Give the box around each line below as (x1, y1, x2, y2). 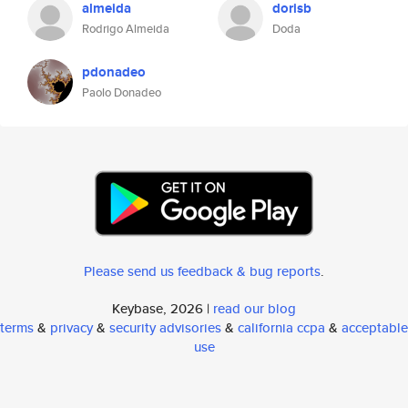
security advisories (109, 318, 221, 337)
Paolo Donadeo (82, 84, 161, 101)
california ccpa (238, 318, 325, 337)
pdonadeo (82, 62, 146, 82)
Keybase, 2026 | (112, 299, 213, 318)
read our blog (213, 299, 296, 318)
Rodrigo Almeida (82, 20, 169, 37)
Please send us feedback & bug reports (84, 261, 321, 280)
